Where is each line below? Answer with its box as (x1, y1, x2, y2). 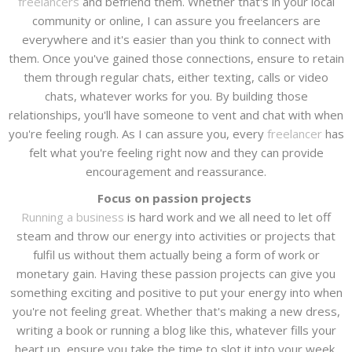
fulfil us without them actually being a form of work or (32, 247, 320, 263)
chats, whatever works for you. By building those (44, 88, 308, 104)
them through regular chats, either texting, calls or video (24, 69, 328, 86)
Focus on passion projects (97, 190, 255, 207)
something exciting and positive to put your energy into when (9, 284, 343, 301)
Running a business (21, 209, 124, 225)
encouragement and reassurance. (86, 163, 266, 180)
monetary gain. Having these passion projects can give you (16, 266, 335, 282)
